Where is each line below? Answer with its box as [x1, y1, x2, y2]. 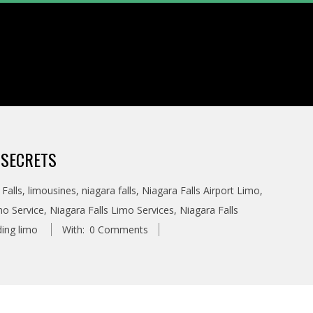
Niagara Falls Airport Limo [142, 184, 260, 197]
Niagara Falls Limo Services [50, 203, 174, 217]
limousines [28, 184, 76, 197]
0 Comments [89, 223, 148, 236]
